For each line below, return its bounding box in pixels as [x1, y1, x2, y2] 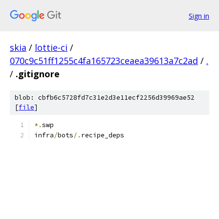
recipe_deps [81, 131, 124, 139]
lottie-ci [35, 42, 67, 53]
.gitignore [16, 68, 60, 80]
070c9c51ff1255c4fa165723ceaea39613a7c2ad [10, 55, 198, 66]
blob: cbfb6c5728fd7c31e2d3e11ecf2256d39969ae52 [15, 93, 195, 102]
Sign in [189, 11, 209, 21]
